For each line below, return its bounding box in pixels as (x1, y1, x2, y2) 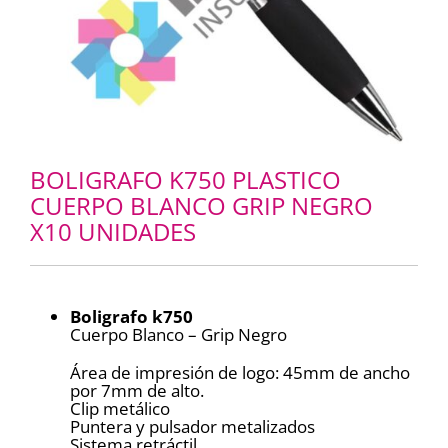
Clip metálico (69, 397, 170, 421)
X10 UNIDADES (29, 215, 196, 249)
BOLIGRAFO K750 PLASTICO (29, 163, 341, 197)
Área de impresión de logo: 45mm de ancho (69, 361, 410, 385)
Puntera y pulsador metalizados (69, 415, 315, 439)
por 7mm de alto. (69, 379, 204, 403)
